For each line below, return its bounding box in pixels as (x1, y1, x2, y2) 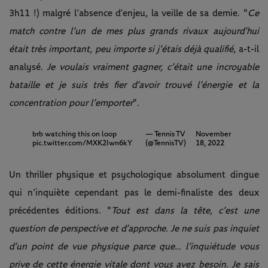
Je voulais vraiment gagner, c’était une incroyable (47, 62, 259, 72)
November (195, 130, 231, 139)
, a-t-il (233, 44, 259, 54)
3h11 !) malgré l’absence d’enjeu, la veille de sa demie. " (9, 8, 248, 19)
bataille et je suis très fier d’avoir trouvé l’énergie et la (9, 80, 259, 90)
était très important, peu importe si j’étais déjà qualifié (9, 44, 234, 54)
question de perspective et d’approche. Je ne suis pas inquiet (9, 224, 259, 234)
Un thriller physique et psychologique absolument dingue (9, 170, 259, 180)
